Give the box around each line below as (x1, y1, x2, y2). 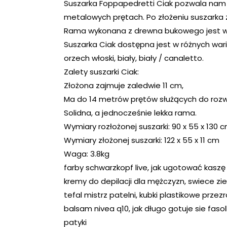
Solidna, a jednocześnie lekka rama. (64, 107, 197, 118)
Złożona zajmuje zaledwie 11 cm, (64, 80, 183, 91)
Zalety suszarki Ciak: (64, 66, 139, 77)
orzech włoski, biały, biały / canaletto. (64, 52, 204, 63)
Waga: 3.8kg (64, 148, 109, 159)
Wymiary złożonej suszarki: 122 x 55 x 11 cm (64, 134, 219, 145)
